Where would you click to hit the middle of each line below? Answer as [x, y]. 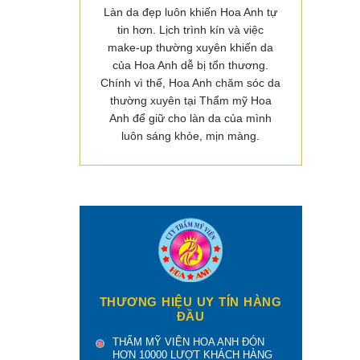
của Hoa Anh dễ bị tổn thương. [191, 65]
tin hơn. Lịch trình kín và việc [191, 30]
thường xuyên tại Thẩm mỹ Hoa [190, 101]
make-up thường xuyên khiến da [191, 48]
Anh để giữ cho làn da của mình [191, 119]
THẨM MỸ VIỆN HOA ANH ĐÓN [188, 342]
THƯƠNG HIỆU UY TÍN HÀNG [190, 302]
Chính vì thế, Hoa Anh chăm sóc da [191, 83]
